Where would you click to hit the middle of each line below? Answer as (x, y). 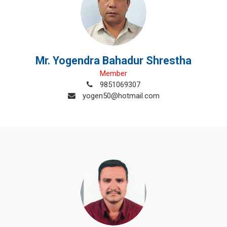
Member (113, 73)
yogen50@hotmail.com (120, 96)
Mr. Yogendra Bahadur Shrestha (113, 61)
